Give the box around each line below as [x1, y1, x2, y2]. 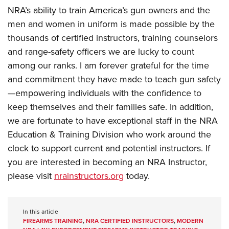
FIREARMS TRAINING [23, 216, 83, 226]
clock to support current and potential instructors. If [8, 142, 210, 155]
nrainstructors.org [54, 169, 124, 183]
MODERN [177, 216, 203, 226]
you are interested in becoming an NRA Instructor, [8, 155, 207, 169]
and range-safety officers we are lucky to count [8, 45, 194, 59]
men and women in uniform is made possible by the [8, 17, 215, 31]
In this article [23, 207, 58, 217]
